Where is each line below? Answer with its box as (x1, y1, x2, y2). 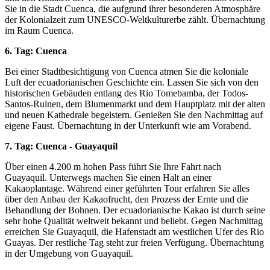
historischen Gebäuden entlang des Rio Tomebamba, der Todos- (5, 87, 248, 98)
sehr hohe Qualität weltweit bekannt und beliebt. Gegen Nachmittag (5, 215, 263, 226)
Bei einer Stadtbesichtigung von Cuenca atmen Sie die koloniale (5, 66, 248, 77)
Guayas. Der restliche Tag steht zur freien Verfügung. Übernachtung (5, 237, 264, 248)
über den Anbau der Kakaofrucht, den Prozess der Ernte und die (5, 193, 248, 204)
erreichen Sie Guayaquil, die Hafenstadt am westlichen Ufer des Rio (5, 226, 264, 237)
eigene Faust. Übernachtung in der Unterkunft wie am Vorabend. (5, 120, 251, 131)
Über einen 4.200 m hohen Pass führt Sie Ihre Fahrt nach (5, 161, 221, 172)
